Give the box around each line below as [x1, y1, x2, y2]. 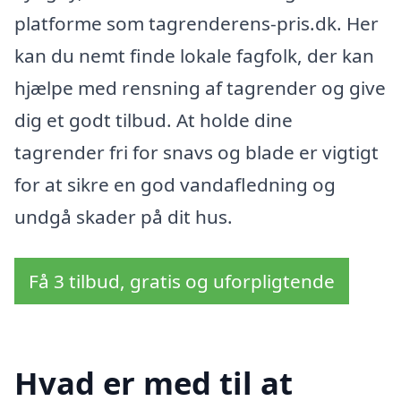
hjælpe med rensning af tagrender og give [14, 75, 386, 101]
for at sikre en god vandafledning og [14, 172, 336, 198]
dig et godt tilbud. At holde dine [14, 107, 293, 133]
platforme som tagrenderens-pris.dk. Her [14, 11, 379, 37]
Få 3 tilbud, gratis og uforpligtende [29, 269, 335, 294]
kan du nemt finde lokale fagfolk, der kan [14, 43, 374, 69]
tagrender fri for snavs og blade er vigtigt [14, 140, 379, 166]
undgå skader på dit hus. [14, 204, 233, 230]
